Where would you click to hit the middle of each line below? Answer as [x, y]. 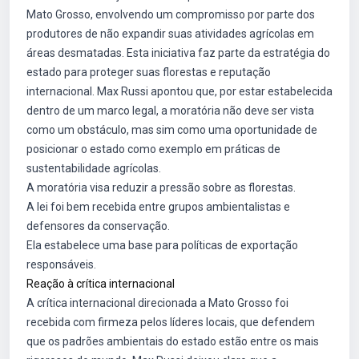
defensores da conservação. [98, 226]
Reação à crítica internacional [101, 284]
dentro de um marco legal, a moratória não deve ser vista [170, 111]
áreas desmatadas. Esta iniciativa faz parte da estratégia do [178, 53]
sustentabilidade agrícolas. [94, 168]
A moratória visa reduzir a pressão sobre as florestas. [161, 188]
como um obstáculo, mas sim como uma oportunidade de [172, 130]
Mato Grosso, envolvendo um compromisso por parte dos [171, 14]
